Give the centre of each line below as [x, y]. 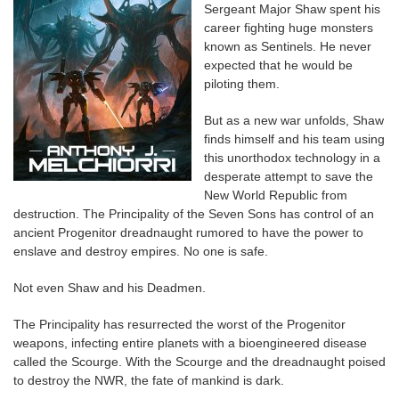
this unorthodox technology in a [292, 158]
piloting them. [242, 84]
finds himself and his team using [294, 139]
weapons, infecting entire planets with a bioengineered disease [190, 343]
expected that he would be [278, 65]
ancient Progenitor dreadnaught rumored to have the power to [188, 232]
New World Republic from [276, 195]
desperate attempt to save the [289, 176]
